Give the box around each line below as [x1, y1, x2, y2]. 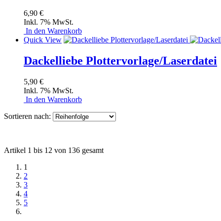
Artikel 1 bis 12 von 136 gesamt [4, 146, 104, 154]
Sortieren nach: [4, 111, 51, 120]
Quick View [24, 35, 62, 44]
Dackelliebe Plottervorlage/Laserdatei [24, 54, 217, 67]
